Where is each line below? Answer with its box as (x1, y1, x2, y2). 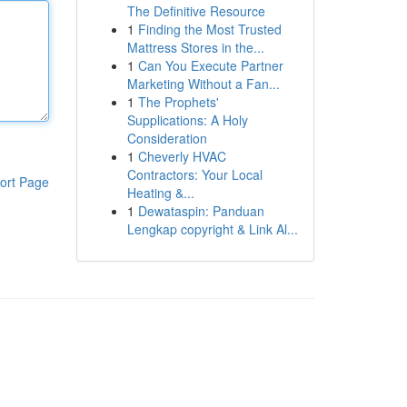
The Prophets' (137, 93, 219, 111)
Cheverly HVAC (137, 147, 226, 165)
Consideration (126, 129, 207, 147)
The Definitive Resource (126, 2, 265, 20)
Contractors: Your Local (126, 165, 263, 184)
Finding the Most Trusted (137, 20, 282, 38)
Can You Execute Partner (137, 56, 283, 74)
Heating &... (126, 184, 194, 202)
